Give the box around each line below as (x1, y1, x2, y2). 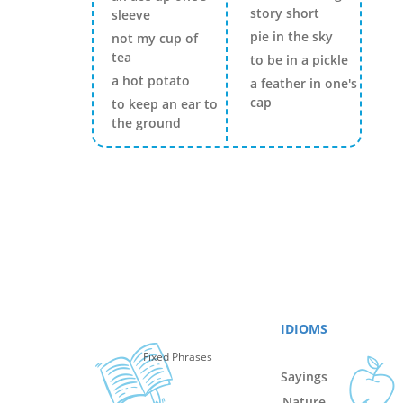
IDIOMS (281, 319, 328, 337)
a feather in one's (249, 74, 357, 92)
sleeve (112, 6, 150, 23)
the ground (112, 114, 181, 131)
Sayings (281, 367, 328, 385)
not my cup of (112, 30, 198, 47)
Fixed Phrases (143, 349, 212, 364)
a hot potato (112, 72, 190, 89)
